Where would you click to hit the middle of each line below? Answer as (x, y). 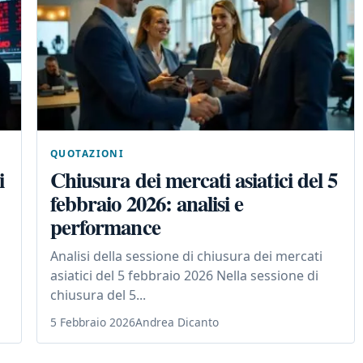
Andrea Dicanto (177, 322)
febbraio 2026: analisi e (147, 203)
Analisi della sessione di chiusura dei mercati (186, 256)
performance (105, 227)
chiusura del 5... (98, 295)
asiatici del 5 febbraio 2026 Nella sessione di (184, 276)
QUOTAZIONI (88, 154)
